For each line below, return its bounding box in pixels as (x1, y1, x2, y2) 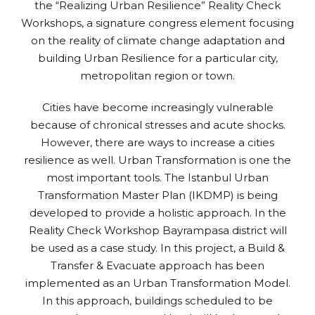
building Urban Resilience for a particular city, (37, 51, 278, 65)
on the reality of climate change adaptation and (30, 33, 285, 47)
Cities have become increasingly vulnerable (41, 100, 274, 114)
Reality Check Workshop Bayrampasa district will (28, 223, 287, 237)
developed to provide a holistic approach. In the (29, 205, 286, 219)
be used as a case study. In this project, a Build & (30, 240, 285, 255)
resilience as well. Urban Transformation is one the (24, 153, 291, 167)
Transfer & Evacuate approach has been (51, 258, 264, 272)
